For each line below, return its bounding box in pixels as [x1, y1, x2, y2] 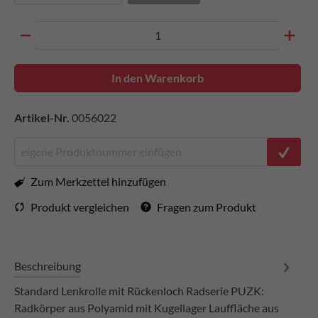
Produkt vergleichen [31, 199, 129, 214]
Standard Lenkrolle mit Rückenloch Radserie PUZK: [14, 284, 264, 297]
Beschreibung [14, 259, 81, 273]
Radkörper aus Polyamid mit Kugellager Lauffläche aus [14, 301, 279, 314]
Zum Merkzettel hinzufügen [31, 175, 166, 188]
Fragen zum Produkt [157, 199, 256, 214]
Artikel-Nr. [14, 111, 72, 124]
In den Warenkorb [111, 71, 204, 84]
